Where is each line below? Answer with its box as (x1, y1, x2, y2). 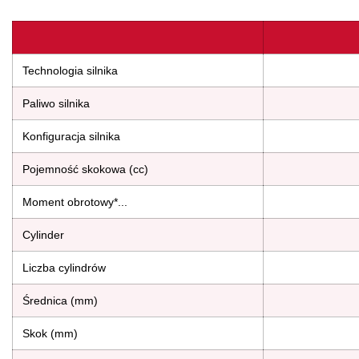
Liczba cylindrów (22, 260, 106, 274)
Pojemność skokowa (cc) (22, 162, 148, 175)
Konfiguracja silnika (22, 129, 120, 143)
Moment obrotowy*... (22, 195, 127, 208)
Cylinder (22, 228, 64, 241)
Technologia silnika (22, 63, 118, 77)
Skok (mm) (22, 326, 78, 340)
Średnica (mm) (22, 293, 98, 307)
